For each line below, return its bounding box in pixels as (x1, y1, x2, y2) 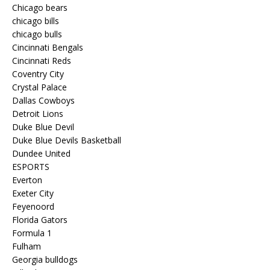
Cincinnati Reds (12, 54, 71, 66)
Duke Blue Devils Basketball (12, 134, 121, 146)
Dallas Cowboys (12, 94, 75, 106)
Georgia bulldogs (12, 253, 78, 265)
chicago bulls (12, 28, 62, 40)
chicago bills (12, 14, 59, 27)
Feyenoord (12, 200, 54, 212)
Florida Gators (12, 213, 67, 225)
